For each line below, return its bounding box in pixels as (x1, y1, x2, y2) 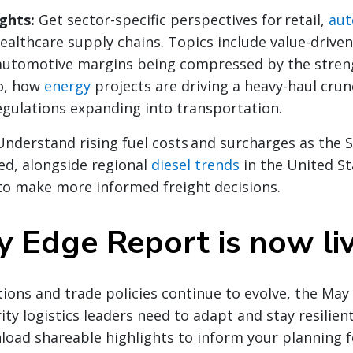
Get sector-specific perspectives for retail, (39, 10, 329, 30)
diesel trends (151, 155, 240, 175)
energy (44, 76, 91, 96)
